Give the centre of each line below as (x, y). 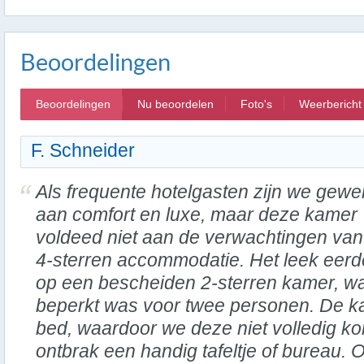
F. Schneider (83, 150)
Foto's (256, 104)
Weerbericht (330, 104)
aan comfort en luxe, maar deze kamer (197, 214)
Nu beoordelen (175, 104)
